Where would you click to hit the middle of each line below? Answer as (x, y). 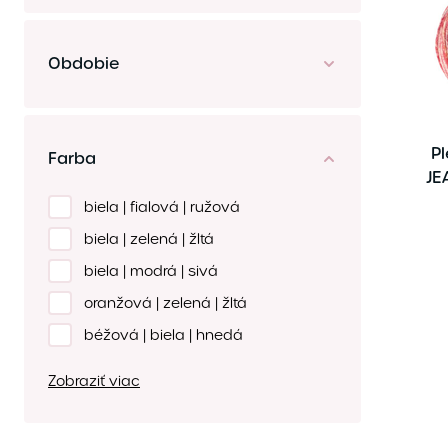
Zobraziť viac (94, 381)
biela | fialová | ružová (162, 207)
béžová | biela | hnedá (163, 335)
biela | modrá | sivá (151, 271)
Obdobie (84, 63)
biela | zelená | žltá (149, 239)
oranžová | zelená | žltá (165, 303)
